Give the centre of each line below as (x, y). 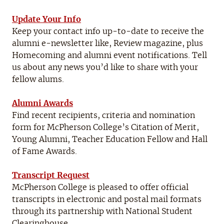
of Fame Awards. (44, 152)
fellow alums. (38, 80)
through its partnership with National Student (102, 212)
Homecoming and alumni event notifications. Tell (109, 56)
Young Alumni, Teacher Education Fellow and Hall (110, 140)
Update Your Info (46, 20)
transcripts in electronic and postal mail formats (107, 200)
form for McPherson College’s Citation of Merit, (105, 128)
